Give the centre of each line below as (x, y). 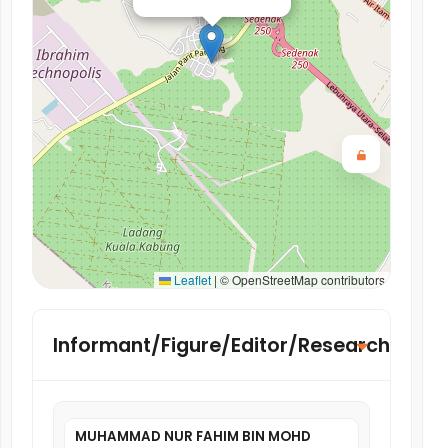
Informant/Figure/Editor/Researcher (231, 345)
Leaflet (191, 279)
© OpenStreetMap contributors (301, 279)
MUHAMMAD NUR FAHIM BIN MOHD (193, 436)
